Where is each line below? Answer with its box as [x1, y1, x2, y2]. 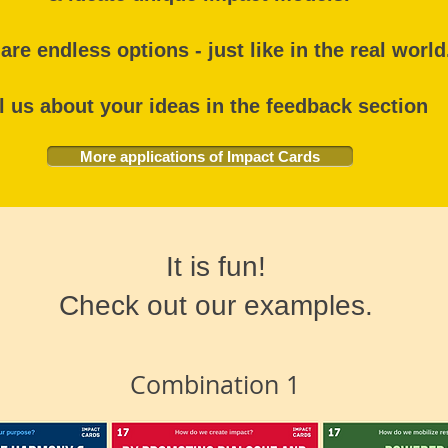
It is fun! [165, 251, 266, 282]
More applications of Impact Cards [80, 148, 320, 165]
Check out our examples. [58, 290, 373, 321]
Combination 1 [130, 368, 300, 401]
